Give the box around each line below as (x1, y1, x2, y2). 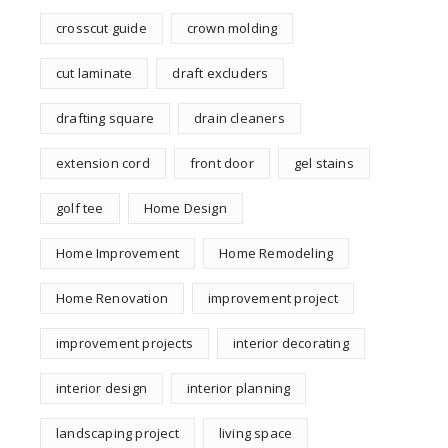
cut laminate (56, 64, 133, 83)
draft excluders (172, 64, 269, 83)
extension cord (56, 154, 150, 173)
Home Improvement (56, 244, 180, 263)
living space (218, 424, 293, 443)
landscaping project (56, 424, 179, 443)
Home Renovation (56, 289, 168, 308)
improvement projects (56, 334, 193, 353)
